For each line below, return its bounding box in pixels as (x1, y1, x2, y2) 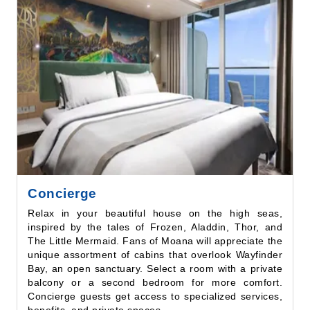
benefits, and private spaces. (28, 273, 164, 284)
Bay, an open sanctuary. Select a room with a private (28, 231, 282, 243)
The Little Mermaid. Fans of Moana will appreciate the (28, 203, 282, 215)
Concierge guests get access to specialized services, (28, 259, 282, 271)
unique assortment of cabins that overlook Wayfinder (28, 217, 282, 229)
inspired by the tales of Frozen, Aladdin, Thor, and (28, 190, 282, 201)
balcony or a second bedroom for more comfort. (28, 245, 282, 257)
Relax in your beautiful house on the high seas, (28, 176, 282, 188)
